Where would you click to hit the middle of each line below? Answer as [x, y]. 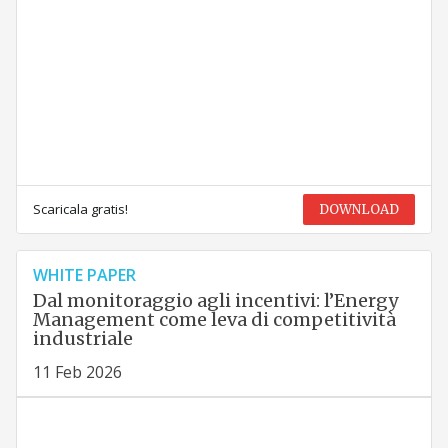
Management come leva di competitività [214, 320]
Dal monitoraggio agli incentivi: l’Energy [215, 301]
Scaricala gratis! [80, 209]
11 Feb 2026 [77, 372]
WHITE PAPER [84, 275]
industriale [82, 339]
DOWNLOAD [359, 210]
